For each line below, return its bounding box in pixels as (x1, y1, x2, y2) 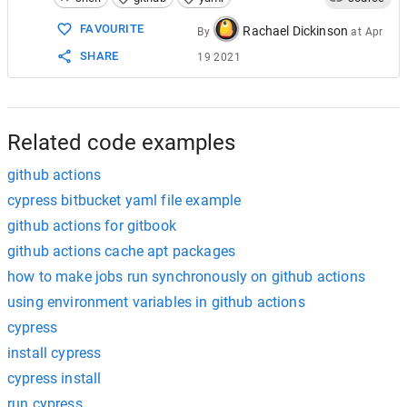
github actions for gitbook (7, 217, 176, 234)
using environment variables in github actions (7, 293, 305, 311)
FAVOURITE (80, 22, 144, 35)
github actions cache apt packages (7, 243, 235, 260)
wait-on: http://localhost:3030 (84, 3, 380, 16)
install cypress (7, 344, 102, 362)
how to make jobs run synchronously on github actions (7, 268, 365, 285)
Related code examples (7, 130, 235, 155)
